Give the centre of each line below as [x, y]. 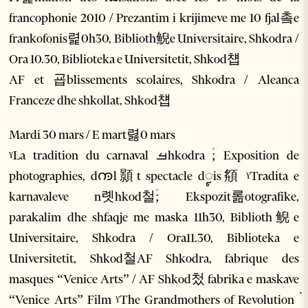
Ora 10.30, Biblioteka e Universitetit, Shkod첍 [125, 59]
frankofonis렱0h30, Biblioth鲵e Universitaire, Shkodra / [154, 39]
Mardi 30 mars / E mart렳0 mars [92, 135]
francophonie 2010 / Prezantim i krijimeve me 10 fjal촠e [154, 18]
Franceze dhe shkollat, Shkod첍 [90, 101]
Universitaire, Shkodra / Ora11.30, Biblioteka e [154, 238]
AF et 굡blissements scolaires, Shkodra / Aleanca [154, 80]
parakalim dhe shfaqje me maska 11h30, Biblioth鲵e [154, 218]
